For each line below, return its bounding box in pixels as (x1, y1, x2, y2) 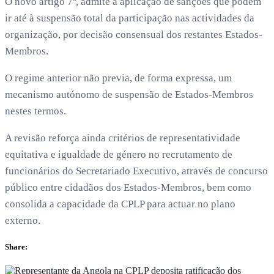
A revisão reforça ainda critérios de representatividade (5, 131, 240, 144)
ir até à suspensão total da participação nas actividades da (5, 12, 254, 24)
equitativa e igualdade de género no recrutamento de (5, 148, 232, 160)
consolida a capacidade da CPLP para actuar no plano (5, 198, 235, 210)
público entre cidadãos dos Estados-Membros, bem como (5, 181, 251, 193)
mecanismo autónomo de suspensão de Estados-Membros (5, 88, 253, 100)
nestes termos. (5, 105, 66, 117)
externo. (5, 214, 40, 226)
